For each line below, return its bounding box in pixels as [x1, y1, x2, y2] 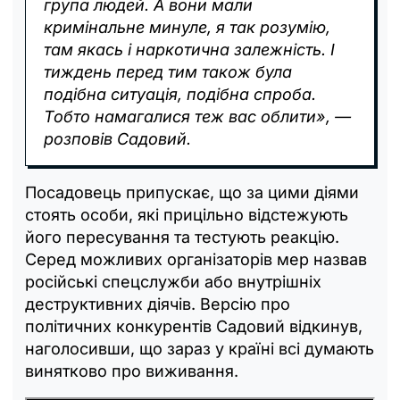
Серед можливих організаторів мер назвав [25, 250, 367, 270]
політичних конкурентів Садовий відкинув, [25, 317, 362, 337]
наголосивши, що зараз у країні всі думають [25, 339, 374, 359]
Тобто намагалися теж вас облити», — [44, 107, 351, 127]
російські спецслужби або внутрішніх [25, 272, 321, 292]
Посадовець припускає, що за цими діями [25, 183, 359, 203]
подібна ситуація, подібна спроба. [44, 85, 316, 104]
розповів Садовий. [44, 129, 191, 149]
